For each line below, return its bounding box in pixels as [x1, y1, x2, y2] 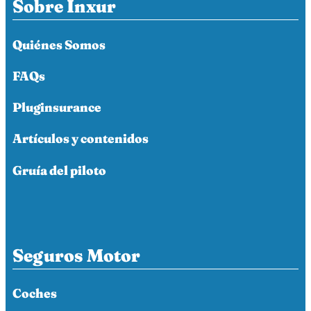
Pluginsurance [12, 99, 101, 116]
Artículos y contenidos [12, 131, 149, 147]
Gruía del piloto [12, 162, 106, 178]
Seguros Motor [12, 244, 141, 267]
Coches [12, 285, 57, 302]
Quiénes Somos [12, 36, 106, 53]
